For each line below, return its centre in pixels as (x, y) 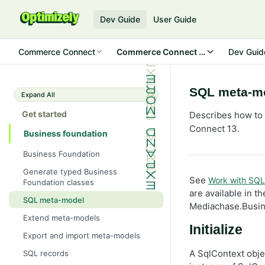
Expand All (38, 95)
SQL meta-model (54, 200)
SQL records (46, 253)
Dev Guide (120, 19)
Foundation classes (59, 182)
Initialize (216, 230)
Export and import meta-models (82, 236)
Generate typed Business (70, 171)
